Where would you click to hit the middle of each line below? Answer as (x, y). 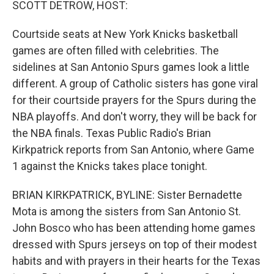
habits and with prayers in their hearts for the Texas (136, 261)
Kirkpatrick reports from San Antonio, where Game (133, 150)
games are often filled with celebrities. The (116, 50)
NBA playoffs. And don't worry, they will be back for (135, 117)
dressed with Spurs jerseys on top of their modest (135, 244)
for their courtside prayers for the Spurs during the (134, 100)
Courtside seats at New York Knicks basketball (125, 34)
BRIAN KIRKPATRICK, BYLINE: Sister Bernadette (127, 195)
